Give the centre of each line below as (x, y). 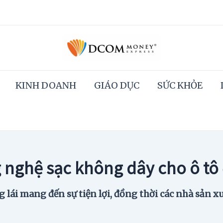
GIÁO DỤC (117, 85)
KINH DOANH (46, 85)
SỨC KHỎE (180, 85)
